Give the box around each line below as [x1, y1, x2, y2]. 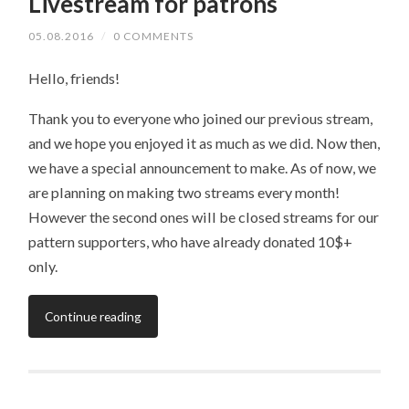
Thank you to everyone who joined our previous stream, [28, 110, 373, 128]
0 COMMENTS [113, 28, 194, 43]
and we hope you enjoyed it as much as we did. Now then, [28, 134, 381, 152]
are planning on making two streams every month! [28, 184, 341, 202]
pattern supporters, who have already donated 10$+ [28, 233, 353, 251]
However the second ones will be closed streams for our [28, 208, 380, 226]
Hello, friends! [28, 68, 121, 87]
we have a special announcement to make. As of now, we [28, 159, 377, 177]
